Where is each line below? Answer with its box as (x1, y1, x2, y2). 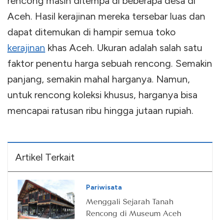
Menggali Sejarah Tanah (86, 196, 173, 206)
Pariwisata (86, 183, 122, 192)
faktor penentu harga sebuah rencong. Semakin (7, 57, 212, 69)
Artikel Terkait (15, 151, 75, 163)
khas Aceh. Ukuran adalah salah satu (45, 41, 202, 54)
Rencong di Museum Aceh (86, 208, 181, 218)
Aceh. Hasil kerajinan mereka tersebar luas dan (7, 10, 205, 22)
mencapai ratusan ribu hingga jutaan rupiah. (7, 104, 193, 116)
